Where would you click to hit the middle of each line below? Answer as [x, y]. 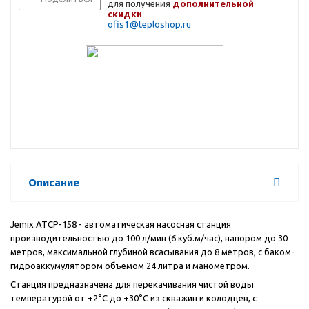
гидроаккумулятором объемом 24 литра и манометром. [130, 266]
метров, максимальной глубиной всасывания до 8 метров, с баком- [152, 252]
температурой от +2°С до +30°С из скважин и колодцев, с [133, 298]
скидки [125, 14]
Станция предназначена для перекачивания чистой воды [132, 285]
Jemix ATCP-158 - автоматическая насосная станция [121, 225]
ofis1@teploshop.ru [149, 25]
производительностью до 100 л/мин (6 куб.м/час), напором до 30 [149, 238]
